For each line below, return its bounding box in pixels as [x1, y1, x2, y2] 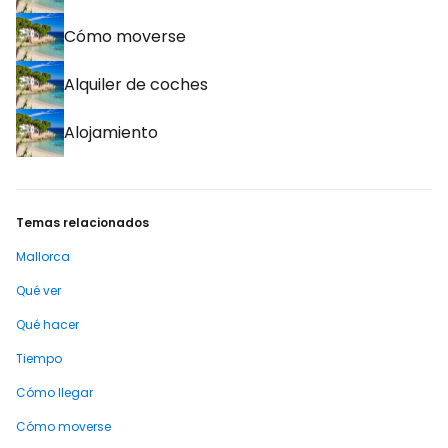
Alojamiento [64, 121, 158, 144]
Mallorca [16, 248, 70, 265]
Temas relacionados [16, 214, 149, 231]
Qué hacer [16, 316, 79, 333]
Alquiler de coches [64, 73, 208, 96]
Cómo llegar [16, 384, 93, 401]
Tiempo [16, 350, 62, 367]
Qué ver [16, 282, 61, 299]
